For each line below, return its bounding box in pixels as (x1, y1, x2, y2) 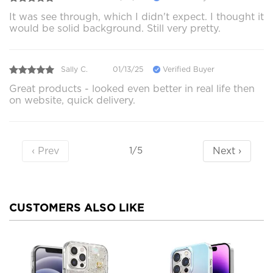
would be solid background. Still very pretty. (9, 22, 221, 34)
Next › (213, 144, 242, 157)
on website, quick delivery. (9, 94, 135, 106)
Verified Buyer (160, 65, 214, 74)
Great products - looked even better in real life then (9, 82, 255, 94)
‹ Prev (31, 144, 59, 157)
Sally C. (61, 65, 88, 74)
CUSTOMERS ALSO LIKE (9, 200, 144, 214)
